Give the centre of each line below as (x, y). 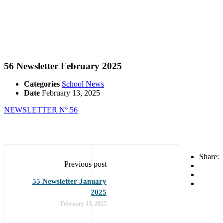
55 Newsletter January (69, 181)
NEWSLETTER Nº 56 (41, 110)
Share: (209, 156)
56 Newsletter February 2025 (63, 66)
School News (83, 84)
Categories (42, 84)
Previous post (85, 164)
